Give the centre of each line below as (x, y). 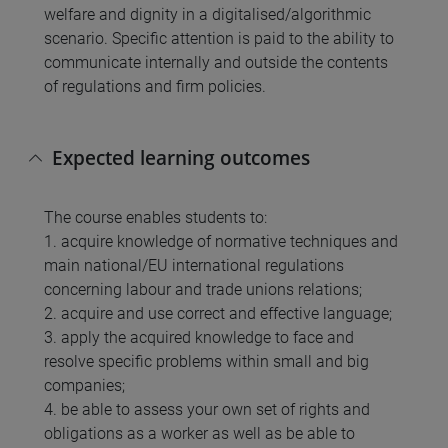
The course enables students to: (155, 218)
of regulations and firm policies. (155, 87)
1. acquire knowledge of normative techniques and (221, 242)
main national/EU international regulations (194, 266)
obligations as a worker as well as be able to (199, 434)
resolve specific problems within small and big (206, 362)
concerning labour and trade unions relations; (203, 290)
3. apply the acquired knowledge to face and (199, 338)
